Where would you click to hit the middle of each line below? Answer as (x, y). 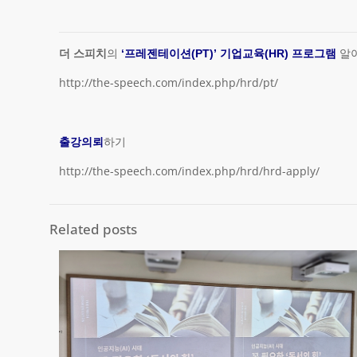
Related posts (93, 229)
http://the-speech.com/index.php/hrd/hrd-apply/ (190, 171)
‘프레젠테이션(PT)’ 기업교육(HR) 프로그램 (228, 53)
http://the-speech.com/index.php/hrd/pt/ (169, 82)
